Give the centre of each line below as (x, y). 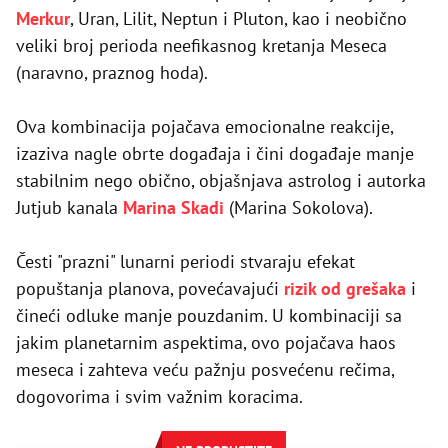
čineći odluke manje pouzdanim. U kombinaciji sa (209, 315)
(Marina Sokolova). (298, 207)
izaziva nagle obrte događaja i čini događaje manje (215, 153)
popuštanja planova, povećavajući (150, 288)
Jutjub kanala (69, 207)
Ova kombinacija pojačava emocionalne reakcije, (204, 126)
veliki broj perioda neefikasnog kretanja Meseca (201, 45)
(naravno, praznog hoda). (112, 72)
